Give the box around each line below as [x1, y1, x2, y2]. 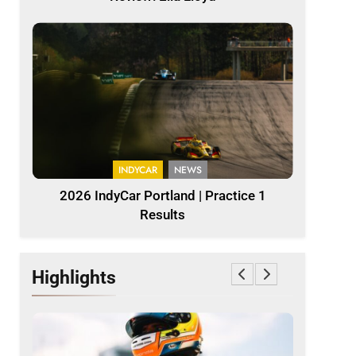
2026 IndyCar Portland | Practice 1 [59, 188, 266, 204]
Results [140, 207, 186, 223]
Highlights [32, 266, 117, 289]
